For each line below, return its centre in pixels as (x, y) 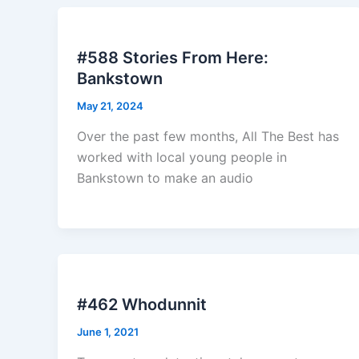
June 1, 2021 (108, 331)
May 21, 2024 (110, 106)
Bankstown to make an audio (165, 177)
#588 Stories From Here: (173, 58)
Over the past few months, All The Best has (208, 136)
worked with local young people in (182, 157)
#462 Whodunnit (142, 304)
